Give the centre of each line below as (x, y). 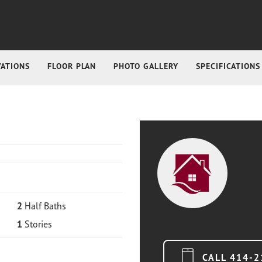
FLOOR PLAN (71, 66)
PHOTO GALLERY (146, 66)
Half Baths (45, 206)
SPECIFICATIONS (228, 66)
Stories (38, 224)
